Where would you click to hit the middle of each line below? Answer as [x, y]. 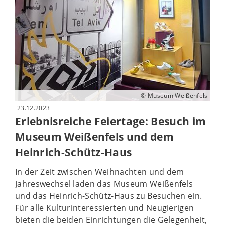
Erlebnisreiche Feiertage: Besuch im [111, 121]
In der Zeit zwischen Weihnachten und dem [100, 172]
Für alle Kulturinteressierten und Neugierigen [105, 208]
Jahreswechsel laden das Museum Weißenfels [104, 184]
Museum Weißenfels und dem [95, 137]
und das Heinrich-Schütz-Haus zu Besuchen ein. [109, 196]
